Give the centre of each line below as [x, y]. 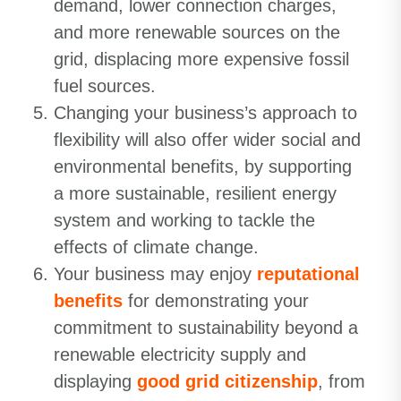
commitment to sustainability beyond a [206, 328]
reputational [308, 274]
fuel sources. [105, 86]
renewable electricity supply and [180, 354]
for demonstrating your [216, 301]
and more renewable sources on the [197, 32]
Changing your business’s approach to [205, 113]
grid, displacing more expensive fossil [201, 59]
